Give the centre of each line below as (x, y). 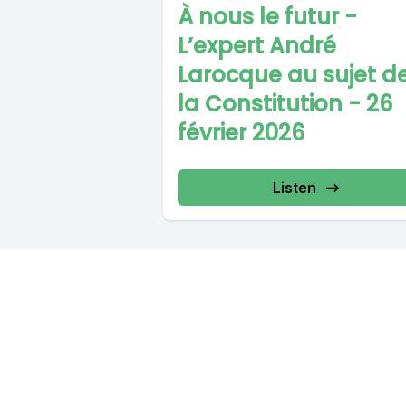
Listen (294, 188)
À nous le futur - (267, 17)
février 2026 (241, 133)
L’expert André (257, 46)
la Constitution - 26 (285, 104)
